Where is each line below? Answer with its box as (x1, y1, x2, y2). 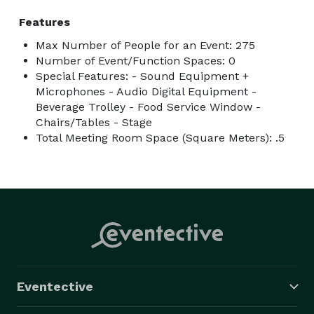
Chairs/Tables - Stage (36, 115, 152, 129)
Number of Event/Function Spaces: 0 (36, 53, 235, 67)
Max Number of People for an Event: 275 (36, 38, 255, 52)
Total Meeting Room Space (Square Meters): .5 (36, 130, 285, 144)
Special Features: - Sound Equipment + (36, 69, 249, 83)
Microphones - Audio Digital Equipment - (36, 84, 257, 98)
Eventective (17, 278, 93, 294)
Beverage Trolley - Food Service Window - (36, 100, 261, 114)
